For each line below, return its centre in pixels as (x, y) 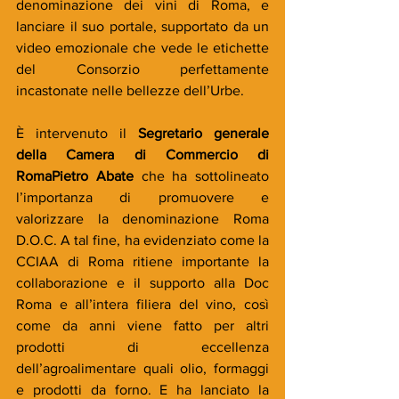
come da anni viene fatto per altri (142, 325)
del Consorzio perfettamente (142, 69)
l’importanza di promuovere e (142, 197)
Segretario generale (204, 133)
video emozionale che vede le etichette (142, 47)
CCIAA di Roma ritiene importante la (142, 261)
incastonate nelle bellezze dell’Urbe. (130, 90)
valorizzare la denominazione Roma (142, 218)
